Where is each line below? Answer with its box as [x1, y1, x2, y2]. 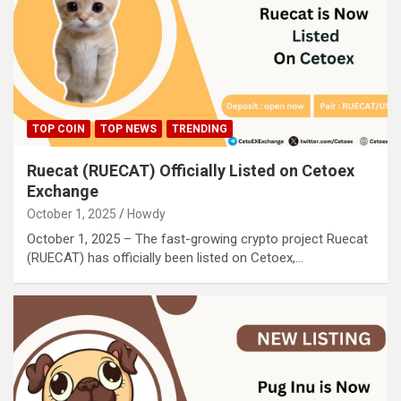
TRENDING [172, 122, 227, 135]
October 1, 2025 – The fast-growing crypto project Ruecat [27, 230, 368, 247]
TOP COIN [32, 122, 85, 135]
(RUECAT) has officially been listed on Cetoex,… [27, 249, 303, 266]
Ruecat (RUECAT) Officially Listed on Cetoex [27, 160, 354, 180]
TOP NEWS [100, 122, 157, 135]
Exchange [27, 181, 98, 200]
